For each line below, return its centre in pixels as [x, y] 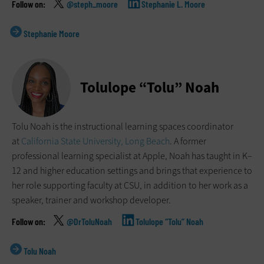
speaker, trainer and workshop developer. [91, 200]
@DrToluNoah [89, 222]
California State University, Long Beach [95, 141]
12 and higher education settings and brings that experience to [132, 171]
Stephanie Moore [52, 34]
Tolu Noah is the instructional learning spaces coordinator [123, 127]
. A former [188, 141]
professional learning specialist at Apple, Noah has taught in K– [132, 156]
